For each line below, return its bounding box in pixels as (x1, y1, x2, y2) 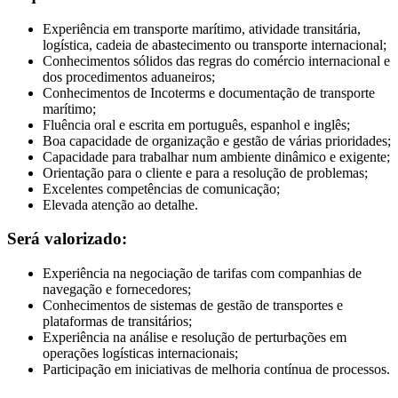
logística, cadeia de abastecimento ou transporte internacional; (43, 36, 386, 52)
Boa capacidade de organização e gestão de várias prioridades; (43, 132, 391, 148)
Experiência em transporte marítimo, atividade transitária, (43, 20, 361, 36)
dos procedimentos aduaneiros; (43, 68, 215, 84)
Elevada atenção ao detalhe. (43, 196, 198, 212)
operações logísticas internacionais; (43, 346, 238, 362)
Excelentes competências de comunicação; (43, 180, 280, 196)
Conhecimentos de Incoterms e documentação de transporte (43, 84, 375, 100)
